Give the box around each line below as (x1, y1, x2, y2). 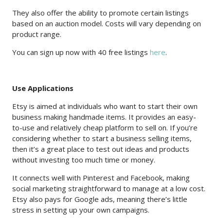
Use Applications (12, 83, 73, 93)
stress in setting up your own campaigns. (12, 205, 149, 215)
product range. (12, 29, 61, 39)
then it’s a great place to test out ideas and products (12, 144, 189, 154)
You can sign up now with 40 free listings (12, 47, 150, 57)
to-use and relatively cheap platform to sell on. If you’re (12, 123, 198, 132)
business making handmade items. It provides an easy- (12, 112, 196, 122)
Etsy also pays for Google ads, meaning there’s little (12, 194, 187, 204)
